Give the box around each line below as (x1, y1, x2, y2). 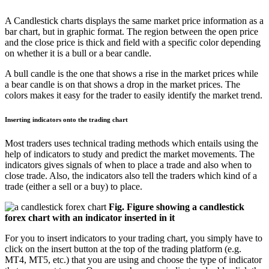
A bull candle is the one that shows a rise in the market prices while (5, 68, 258, 79)
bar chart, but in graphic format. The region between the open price (5, 26, 258, 37)
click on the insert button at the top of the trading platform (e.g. (5, 243, 241, 254)
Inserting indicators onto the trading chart (5, 115, 128, 123)
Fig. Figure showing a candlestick (109, 201, 244, 212)
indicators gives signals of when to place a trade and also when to (5, 159, 252, 170)
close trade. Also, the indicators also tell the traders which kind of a (5, 170, 257, 181)
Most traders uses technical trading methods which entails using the (5, 138, 258, 148)
